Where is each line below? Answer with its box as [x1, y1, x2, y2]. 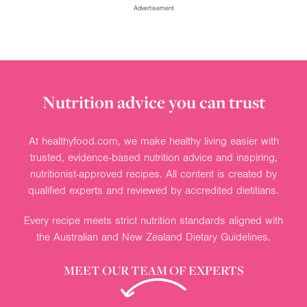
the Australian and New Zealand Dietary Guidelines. [36, 230, 271, 243]
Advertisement [133, 3, 174, 12]
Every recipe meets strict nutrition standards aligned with [24, 214, 283, 227]
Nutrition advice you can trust [42, 90, 265, 114]
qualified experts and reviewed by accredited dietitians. [28, 184, 279, 197]
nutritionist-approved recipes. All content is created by [30, 167, 277, 180]
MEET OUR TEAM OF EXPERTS [63, 261, 244, 278]
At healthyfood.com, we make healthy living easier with [28, 134, 279, 147]
